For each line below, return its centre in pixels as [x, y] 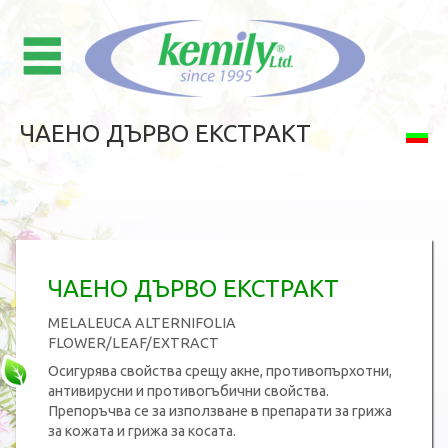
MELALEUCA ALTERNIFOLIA [142, 323]
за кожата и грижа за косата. [142, 431]
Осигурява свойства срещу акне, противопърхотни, [220, 371]
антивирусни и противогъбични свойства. [188, 391]
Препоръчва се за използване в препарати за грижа [220, 411]
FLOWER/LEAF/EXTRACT [133, 343]
